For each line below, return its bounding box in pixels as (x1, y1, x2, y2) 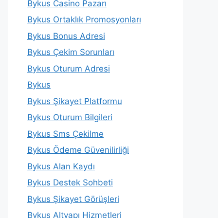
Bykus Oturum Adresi (27, 63, 110, 73)
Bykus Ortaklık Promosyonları (27, 15, 141, 25)
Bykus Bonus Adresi (27, 31, 105, 41)
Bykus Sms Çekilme (27, 128, 104, 139)
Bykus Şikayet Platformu (27, 96, 122, 106)
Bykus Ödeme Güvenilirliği (27, 145, 129, 155)
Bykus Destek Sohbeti (27, 178, 113, 188)
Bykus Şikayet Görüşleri (27, 194, 119, 204)
